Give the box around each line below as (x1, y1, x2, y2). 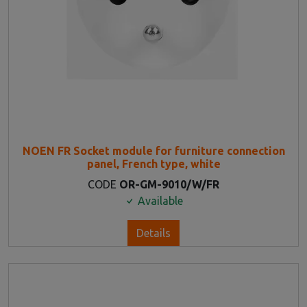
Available (135, 194, 183, 207)
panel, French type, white (86, 157, 221, 170)
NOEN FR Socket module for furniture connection (22, 144, 285, 157)
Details (136, 226, 171, 239)
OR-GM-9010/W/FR (119, 177, 219, 191)
